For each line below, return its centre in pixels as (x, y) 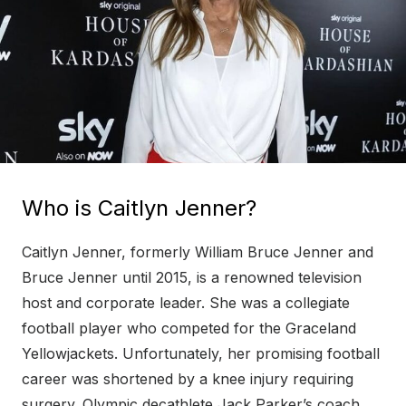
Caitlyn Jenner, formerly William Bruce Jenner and (198, 252)
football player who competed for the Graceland (189, 329)
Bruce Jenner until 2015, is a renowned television (192, 278)
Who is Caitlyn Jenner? (139, 208)
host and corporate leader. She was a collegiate (186, 303)
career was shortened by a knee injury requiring (188, 379)
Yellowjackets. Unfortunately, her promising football (201, 354)
